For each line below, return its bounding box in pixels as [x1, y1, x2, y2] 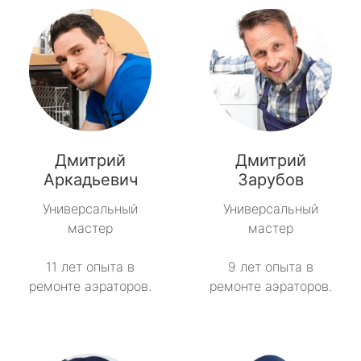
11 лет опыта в [46, 259, 135, 276]
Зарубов [238, 170, 304, 190]
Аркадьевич [43, 170, 138, 190]
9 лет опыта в [228, 259, 313, 276]
